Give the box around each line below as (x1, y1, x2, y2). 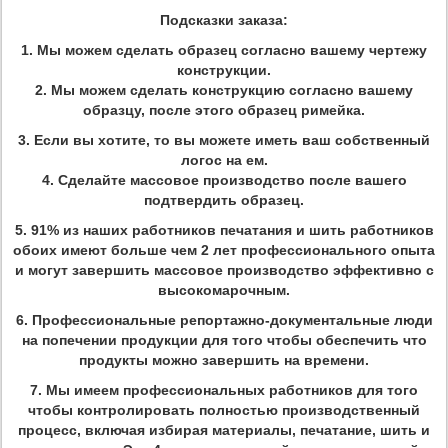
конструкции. (177, 62, 271, 78)
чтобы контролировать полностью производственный (28, 402, 420, 418)
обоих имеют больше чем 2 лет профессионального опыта (13, 242, 435, 258)
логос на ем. (180, 152, 268, 168)
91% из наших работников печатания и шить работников (30, 222, 434, 238)
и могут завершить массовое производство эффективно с (14, 262, 434, 278)
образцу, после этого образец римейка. (83, 102, 365, 118)
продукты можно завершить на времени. (79, 352, 369, 368)
